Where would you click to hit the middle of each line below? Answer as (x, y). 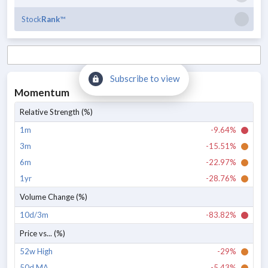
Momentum (42, 92)
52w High (36, 251)
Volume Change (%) (54, 197)
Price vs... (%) (42, 233)
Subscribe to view (145, 78)
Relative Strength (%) (56, 112)
